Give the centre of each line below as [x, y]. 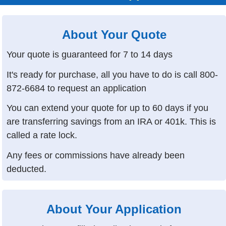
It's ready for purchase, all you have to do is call [103, 74]
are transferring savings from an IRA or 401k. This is [111, 122]
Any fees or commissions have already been [96, 155]
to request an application [96, 88]
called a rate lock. [42, 135]
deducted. [27, 169]
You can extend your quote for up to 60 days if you [108, 108]
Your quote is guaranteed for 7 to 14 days [90, 54]
